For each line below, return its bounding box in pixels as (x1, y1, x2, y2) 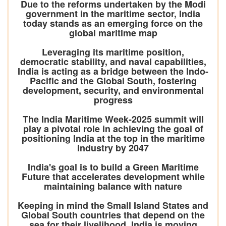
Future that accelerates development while (21, 170, 205, 184)
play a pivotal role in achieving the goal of (23, 122, 203, 136)
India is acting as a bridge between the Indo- (18, 65, 208, 78)
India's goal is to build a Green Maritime (27, 160, 199, 174)
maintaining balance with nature (44, 180, 182, 193)
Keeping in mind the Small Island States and (18, 199, 208, 212)
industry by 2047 (77, 141, 149, 155)
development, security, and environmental (22, 84, 204, 97)
